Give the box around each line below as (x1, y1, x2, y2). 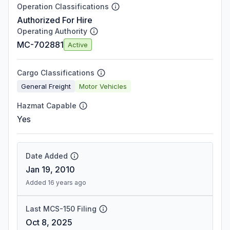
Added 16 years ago (26, 179, 86, 186)
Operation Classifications (17, 2, 109, 11)
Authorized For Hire (17, 15, 92, 25)
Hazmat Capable (17, 101, 76, 110)
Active (68, 40, 88, 49)
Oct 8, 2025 (26, 217, 72, 227)
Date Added (26, 151, 68, 160)
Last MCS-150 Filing (26, 204, 97, 213)
